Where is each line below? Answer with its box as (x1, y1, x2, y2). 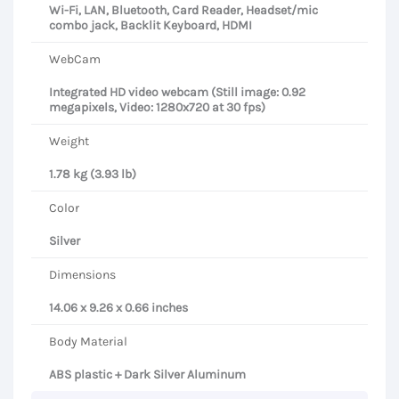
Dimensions (49, 267, 116, 283)
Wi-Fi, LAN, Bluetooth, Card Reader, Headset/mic (49, 3, 318, 19)
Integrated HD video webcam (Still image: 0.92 (49, 85, 305, 101)
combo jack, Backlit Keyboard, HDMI (49, 18, 252, 34)
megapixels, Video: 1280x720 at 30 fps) (49, 100, 265, 116)
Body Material (49, 334, 127, 350)
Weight (49, 134, 89, 150)
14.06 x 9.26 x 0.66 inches (49, 300, 188, 316)
